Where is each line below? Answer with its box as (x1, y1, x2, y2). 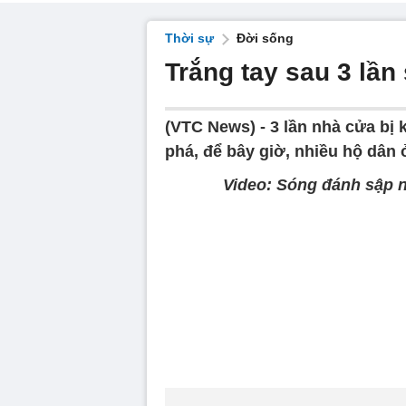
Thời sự (165, 31, 214, 45)
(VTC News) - (165, 118, 270, 136)
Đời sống (237, 31, 294, 45)
